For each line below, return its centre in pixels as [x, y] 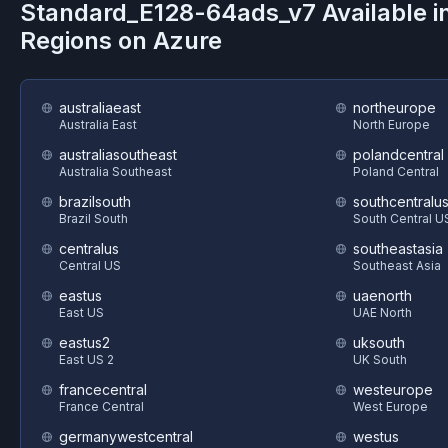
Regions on [86, 40]
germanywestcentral [126, 436]
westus [375, 436]
